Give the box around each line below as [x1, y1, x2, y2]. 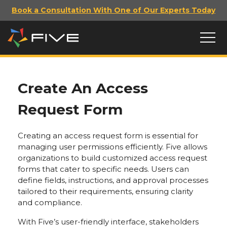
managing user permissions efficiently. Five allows [17, 141, 207, 152]
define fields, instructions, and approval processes [17, 175, 208, 185]
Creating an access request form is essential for [17, 130, 198, 140]
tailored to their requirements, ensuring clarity [17, 186, 193, 196]
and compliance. [17, 197, 82, 207]
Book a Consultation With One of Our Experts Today [12, 6, 215, 15]
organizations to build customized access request [17, 153, 207, 163]
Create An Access [17, 79, 148, 97]
